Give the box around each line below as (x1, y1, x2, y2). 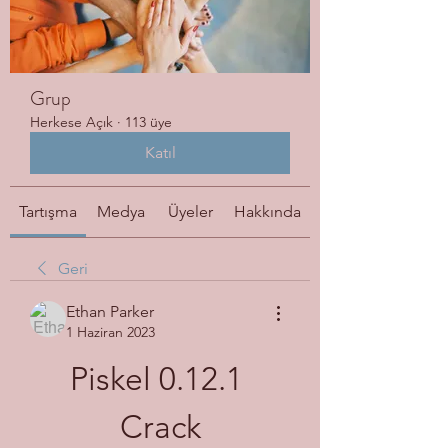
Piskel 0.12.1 (69, 359, 243, 398)
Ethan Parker (66, 301, 154, 321)
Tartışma (19, 201, 77, 221)
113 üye (125, 112, 172, 131)
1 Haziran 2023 (66, 322, 155, 341)
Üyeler (167, 201, 213, 221)
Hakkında (234, 201, 301, 221)
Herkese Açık (30, 112, 113, 131)
